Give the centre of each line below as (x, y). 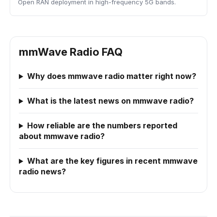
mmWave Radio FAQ (71, 52)
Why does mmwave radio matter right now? (111, 76)
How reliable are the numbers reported (102, 126)
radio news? (42, 172)
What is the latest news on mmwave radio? (110, 101)
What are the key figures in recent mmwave (112, 161)
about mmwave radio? (62, 136)
